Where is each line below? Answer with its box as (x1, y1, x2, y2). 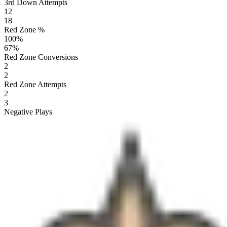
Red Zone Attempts (4, 80, 66, 89)
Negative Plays (4, 107, 52, 116)
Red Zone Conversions (4, 52, 78, 61)
